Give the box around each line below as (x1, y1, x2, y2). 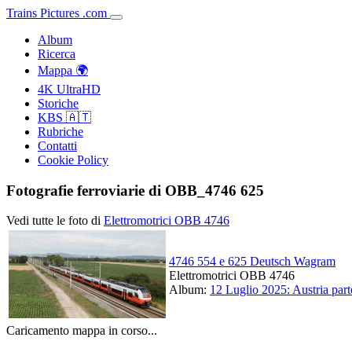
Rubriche (38, 125, 83, 138)
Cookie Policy (38, 153, 108, 167)
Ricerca (38, 47, 75, 60)
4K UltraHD (38, 82, 101, 96)
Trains (6, 6, 37, 20)
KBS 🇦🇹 (38, 111, 91, 124)
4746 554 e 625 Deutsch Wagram (169, 255, 335, 269)
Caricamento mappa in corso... (6, 324, 157, 338)
